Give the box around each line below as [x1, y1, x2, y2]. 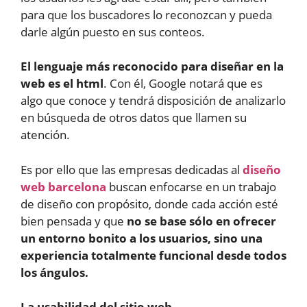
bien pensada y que [21, 212, 127, 229]
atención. [21, 127, 70, 143]
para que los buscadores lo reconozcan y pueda [21, 6, 272, 23]
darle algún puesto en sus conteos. [21, 23, 205, 40]
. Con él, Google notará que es [103, 75, 262, 92]
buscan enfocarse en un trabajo [106, 178, 276, 195]
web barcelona [21, 178, 106, 195]
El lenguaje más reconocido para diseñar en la [21, 58, 284, 75]
